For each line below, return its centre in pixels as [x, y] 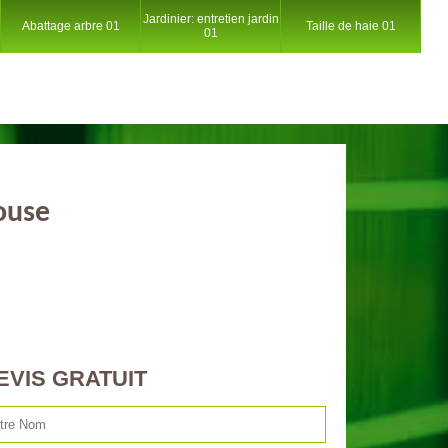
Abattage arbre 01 [70, 25]
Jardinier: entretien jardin [210, 18]
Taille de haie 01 [350, 25]
